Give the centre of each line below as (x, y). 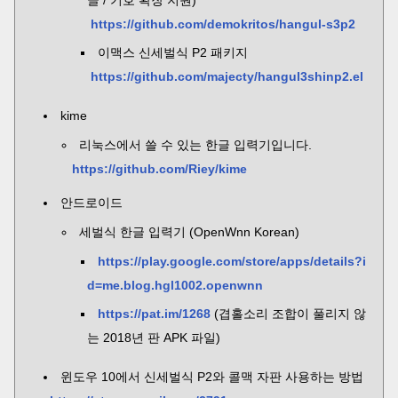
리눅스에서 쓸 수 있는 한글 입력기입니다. (195, 145)
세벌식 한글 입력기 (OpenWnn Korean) (189, 232)
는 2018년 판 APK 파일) (154, 338)
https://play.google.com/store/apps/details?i (232, 261)
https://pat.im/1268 (154, 314)
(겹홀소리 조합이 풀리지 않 (288, 314)
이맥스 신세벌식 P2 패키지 (173, 52)
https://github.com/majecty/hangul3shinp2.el (227, 76)
